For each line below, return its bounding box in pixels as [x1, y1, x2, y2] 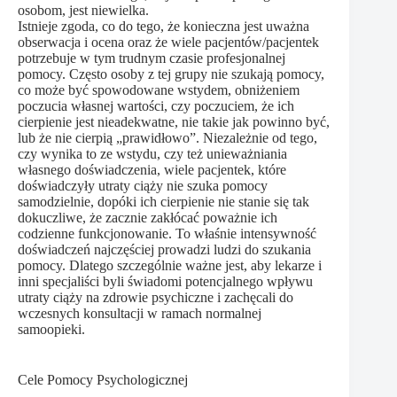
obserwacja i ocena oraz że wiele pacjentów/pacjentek [18, 35, 319, 51]
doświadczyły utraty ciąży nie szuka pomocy [18, 178, 268, 194]
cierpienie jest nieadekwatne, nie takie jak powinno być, [18, 114, 330, 130]
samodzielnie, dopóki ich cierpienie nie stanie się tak [18, 194, 309, 210]
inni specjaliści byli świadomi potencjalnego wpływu [18, 274, 313, 290]
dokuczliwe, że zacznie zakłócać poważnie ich [18, 210, 277, 226]
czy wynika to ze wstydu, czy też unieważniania [18, 146, 287, 162]
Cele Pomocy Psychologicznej [18, 372, 188, 388]
